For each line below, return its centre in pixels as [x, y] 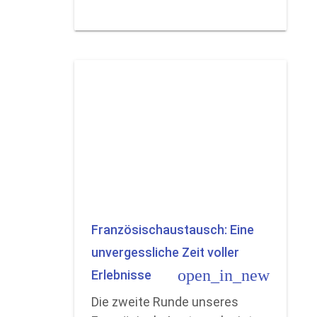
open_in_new [224, 276]
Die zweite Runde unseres [165, 302]
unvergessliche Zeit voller [166, 253]
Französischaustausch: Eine [173, 230]
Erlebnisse [122, 275]
